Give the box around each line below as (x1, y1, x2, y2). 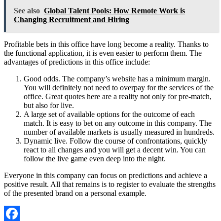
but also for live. (24, 101, 74, 110)
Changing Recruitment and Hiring (14, 15, 129, 24)
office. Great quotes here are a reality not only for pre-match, (24, 92, 212, 101)
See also (14, 6, 40, 15)
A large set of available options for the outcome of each (24, 110, 195, 118)
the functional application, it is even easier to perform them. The (4, 48, 202, 57)
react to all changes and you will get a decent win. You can (24, 145, 206, 154)
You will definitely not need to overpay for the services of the (24, 83, 214, 92)
